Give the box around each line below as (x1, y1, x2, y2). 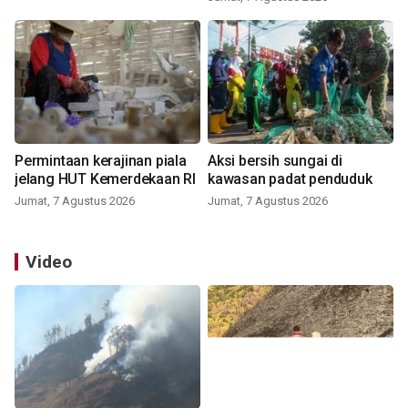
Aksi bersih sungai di (208, 152, 342, 170)
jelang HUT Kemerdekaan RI (15, 170, 196, 189)
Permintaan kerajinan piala (15, 152, 187, 170)
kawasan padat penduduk (208, 170, 372, 189)
